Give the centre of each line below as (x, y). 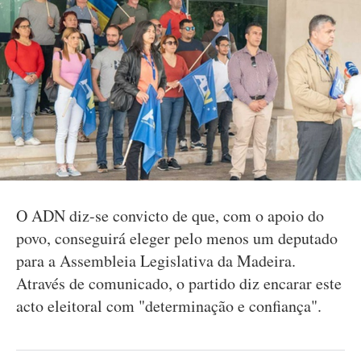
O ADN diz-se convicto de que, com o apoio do (170, 216)
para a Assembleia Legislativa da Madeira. (156, 261)
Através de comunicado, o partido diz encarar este (179, 283)
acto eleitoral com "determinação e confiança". (169, 306)
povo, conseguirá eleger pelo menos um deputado (177, 238)
